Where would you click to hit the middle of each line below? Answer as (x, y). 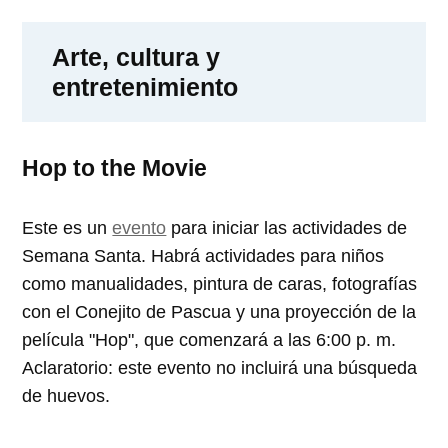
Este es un (67, 227)
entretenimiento (145, 86)
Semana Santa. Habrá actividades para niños (203, 255)
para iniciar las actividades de (287, 227)
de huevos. (66, 395)
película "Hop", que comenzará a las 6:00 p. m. (209, 339)
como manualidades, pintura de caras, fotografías (220, 283)
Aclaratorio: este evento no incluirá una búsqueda (220, 367)
